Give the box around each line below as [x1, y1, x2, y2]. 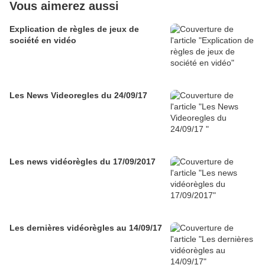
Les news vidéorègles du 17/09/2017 [9, 157, 156, 167]
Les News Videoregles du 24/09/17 [9, 91, 147, 101]
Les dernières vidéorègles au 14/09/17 [9, 223, 162, 233]
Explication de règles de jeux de [9, 24, 139, 34]
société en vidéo [9, 35, 76, 46]
